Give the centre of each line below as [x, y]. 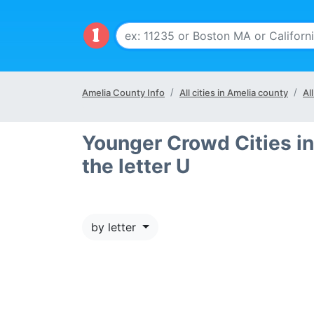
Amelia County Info [123, 93]
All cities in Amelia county [234, 93]
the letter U [136, 166]
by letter [115, 227]
